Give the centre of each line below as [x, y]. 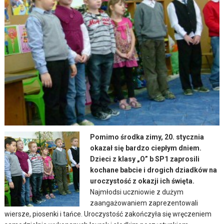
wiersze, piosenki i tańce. [44, 214]
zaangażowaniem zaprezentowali [144, 203]
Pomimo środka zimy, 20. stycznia [147, 137]
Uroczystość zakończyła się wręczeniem [148, 214]
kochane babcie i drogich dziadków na [154, 170]
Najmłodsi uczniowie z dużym [137, 192]
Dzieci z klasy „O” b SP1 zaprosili [145, 159]
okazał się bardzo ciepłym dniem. [146, 148]
